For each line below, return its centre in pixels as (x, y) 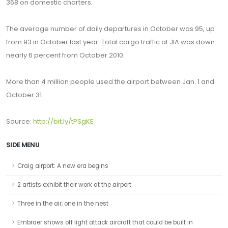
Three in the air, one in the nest (63, 204)
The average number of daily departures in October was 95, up (110, 29)
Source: (20, 121)
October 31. (25, 95)
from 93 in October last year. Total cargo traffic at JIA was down (110, 42)
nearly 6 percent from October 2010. (65, 55)
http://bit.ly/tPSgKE (63, 121)
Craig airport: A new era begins (63, 166)
